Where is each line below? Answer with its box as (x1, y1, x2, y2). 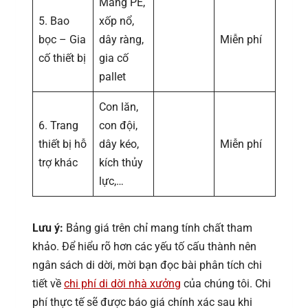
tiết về (32, 277, 64, 291)
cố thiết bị (38, 52, 86, 65)
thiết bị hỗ (38, 137, 87, 151)
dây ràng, (99, 33, 144, 47)
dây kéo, (99, 137, 139, 151)
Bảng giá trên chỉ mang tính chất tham (63, 221, 252, 235)
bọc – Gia (38, 33, 86, 47)
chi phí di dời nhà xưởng (64, 277, 181, 291)
